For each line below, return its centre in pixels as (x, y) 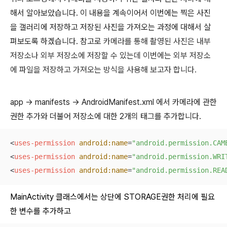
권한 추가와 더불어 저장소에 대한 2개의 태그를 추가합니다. (106, 116)
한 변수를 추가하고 (41, 211)
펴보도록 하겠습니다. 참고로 (57, 41)
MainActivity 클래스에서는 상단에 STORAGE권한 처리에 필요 (112, 197)
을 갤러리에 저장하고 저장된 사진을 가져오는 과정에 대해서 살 (110, 27)
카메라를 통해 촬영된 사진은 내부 (157, 41)
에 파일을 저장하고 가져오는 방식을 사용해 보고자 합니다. (103, 70)
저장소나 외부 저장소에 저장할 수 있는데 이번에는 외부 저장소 (110, 55)
